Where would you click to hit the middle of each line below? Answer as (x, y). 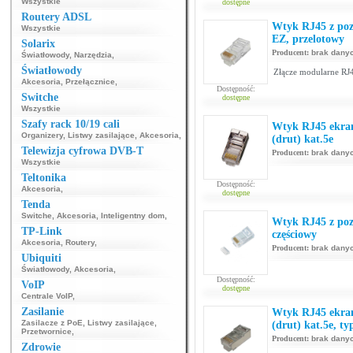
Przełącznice (90, 82)
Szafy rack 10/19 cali (71, 124)
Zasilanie (43, 312)
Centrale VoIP (47, 296)
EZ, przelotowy (308, 39)
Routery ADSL (56, 17)
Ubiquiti (41, 258)
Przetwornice (46, 331)
